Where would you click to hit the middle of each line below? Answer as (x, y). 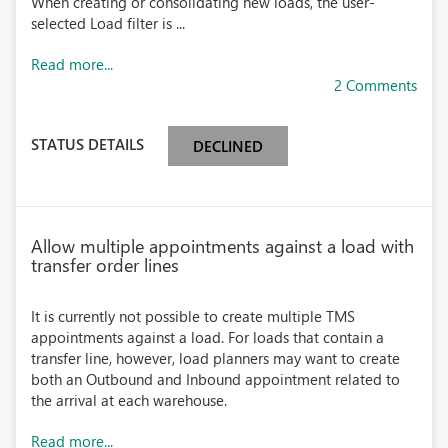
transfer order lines (105, 265)
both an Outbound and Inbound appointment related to (215, 379)
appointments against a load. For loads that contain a (207, 337)
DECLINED (228, 146)
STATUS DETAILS (87, 143)
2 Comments (375, 85)
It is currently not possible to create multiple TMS (193, 316)
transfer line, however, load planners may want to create (215, 358)
